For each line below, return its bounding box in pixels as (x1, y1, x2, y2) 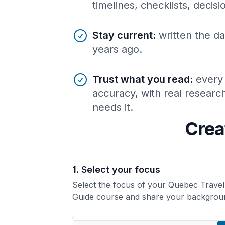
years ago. (92, 43, 142, 55)
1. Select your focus (72, 164, 160, 175)
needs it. (92, 101, 133, 114)
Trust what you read (92, 73, 190, 85)
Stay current (92, 29, 153, 41)
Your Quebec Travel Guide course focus (82, 215, 178, 221)
